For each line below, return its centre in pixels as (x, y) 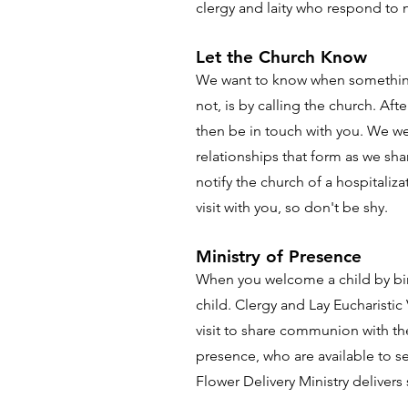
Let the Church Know (281, 57)
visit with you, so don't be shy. (292, 207)
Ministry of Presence (279, 256)
